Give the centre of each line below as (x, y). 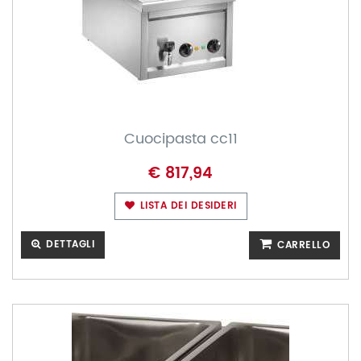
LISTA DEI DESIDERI (187, 206)
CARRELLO (301, 245)
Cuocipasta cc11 (180, 139)
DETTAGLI (68, 245)
